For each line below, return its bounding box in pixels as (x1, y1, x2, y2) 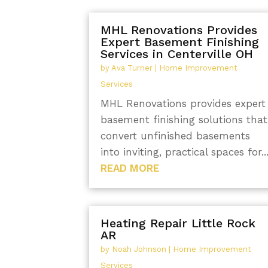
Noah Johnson (112, 244, 167, 254)
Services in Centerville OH (100, 47, 254, 62)
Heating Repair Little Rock (100, 215, 256, 230)
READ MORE (100, 162, 160, 175)
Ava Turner (111, 63, 153, 73)
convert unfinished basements (100, 130, 251, 142)
